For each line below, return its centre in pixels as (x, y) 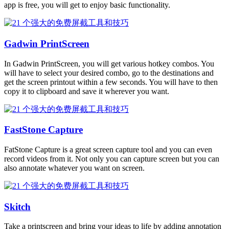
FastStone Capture (43, 130)
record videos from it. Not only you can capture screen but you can (112, 158)
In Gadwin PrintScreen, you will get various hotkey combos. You (109, 63)
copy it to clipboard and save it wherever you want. (87, 91)
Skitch (17, 207)
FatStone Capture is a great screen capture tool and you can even (108, 149)
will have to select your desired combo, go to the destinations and (109, 73)
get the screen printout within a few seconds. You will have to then (111, 82)
